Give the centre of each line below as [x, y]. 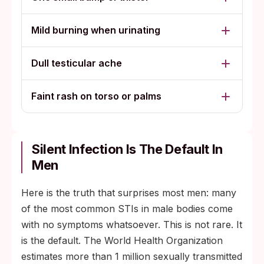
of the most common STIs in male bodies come [127, 209]
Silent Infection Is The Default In [128, 149]
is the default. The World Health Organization [122, 240]
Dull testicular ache [77, 63]
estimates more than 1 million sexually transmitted [132, 256]
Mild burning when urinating [96, 30]
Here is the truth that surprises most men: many [129, 193]
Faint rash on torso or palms [96, 96]
